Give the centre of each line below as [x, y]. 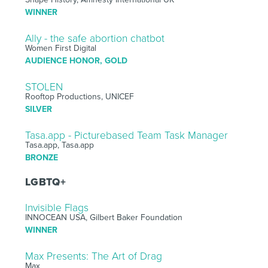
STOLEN [44, 87]
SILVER [38, 109]
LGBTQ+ [45, 182]
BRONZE [41, 157]
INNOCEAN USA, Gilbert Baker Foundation [103, 217]
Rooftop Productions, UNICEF [79, 96]
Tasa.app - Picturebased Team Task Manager [126, 135]
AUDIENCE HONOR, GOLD [76, 60]
